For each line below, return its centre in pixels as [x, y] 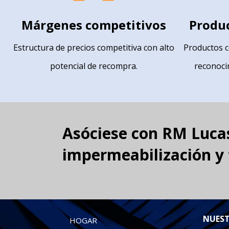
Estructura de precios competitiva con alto [94, 48]
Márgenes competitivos [94, 25]
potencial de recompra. [94, 66]
